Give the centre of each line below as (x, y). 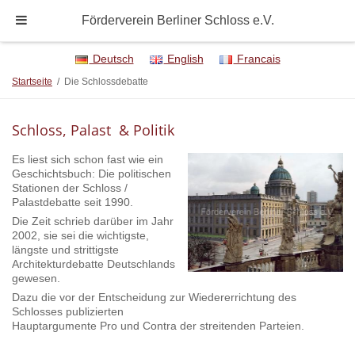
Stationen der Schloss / (70, 188)
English (183, 59)
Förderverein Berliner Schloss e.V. (177, 20)
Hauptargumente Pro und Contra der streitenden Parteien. (158, 326)
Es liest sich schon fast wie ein (88, 160)
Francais (257, 59)
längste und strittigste (65, 250)
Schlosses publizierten (68, 312)
